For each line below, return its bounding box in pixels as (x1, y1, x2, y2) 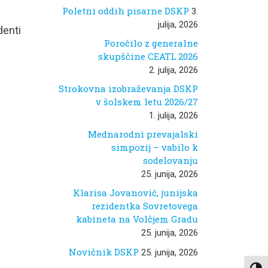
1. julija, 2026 (149, 110, 198, 121)
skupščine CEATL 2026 (98, 50, 198, 62)
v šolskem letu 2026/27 (96, 96, 198, 108)
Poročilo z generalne (104, 36, 198, 49)
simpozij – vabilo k (111, 141, 198, 154)
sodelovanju (143, 154, 198, 167)
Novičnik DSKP (69, 245, 139, 258)
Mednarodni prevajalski (88, 128, 198, 141)
